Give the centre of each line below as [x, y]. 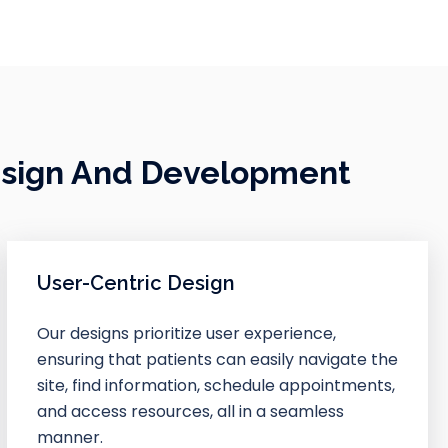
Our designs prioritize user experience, [186, 333]
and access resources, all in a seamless [190, 411]
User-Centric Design [135, 282]
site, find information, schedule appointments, [215, 385]
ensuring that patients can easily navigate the [217, 359]
